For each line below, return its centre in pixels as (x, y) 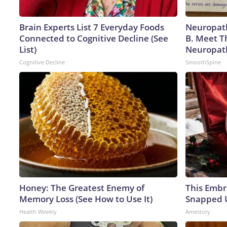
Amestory (198, 211)
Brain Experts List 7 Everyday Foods (92, 27)
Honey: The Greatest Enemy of (82, 187)
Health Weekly (38, 211)
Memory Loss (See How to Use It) (86, 199)
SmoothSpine (203, 62)
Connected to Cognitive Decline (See (94, 38)
